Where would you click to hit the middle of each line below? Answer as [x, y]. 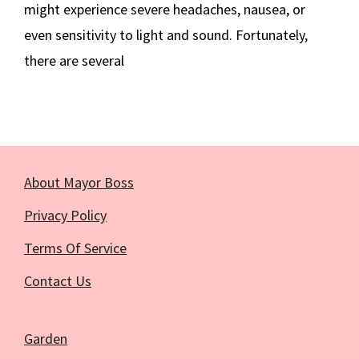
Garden [46, 339]
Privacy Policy [65, 216]
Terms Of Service [75, 248]
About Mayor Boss [79, 183]
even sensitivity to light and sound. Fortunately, [166, 35]
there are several [74, 61]
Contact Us [58, 281]
